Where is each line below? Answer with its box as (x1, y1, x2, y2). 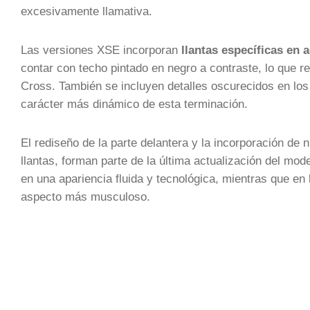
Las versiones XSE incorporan (21, 44, 181, 56)
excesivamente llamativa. (21, 5, 152, 17)
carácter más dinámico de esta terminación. (21, 98, 248, 110)
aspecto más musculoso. (21, 190, 150, 203)
